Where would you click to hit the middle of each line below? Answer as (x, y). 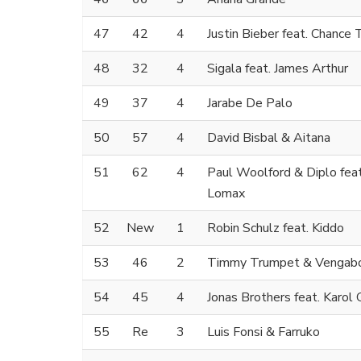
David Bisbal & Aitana (269, 138)
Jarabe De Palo (250, 104)
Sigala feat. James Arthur (278, 69)
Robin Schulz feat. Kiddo (276, 228)
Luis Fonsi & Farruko (263, 332)
